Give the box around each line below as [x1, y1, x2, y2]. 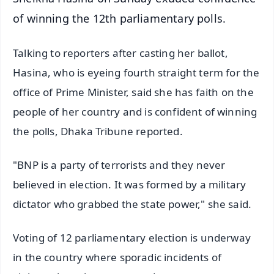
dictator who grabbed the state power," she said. [13, 197, 252, 212]
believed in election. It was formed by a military [13, 177, 246, 192]
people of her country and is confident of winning [13, 105, 257, 119]
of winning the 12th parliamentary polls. [13, 10, 226, 26]
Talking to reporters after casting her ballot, [13, 46, 228, 61]
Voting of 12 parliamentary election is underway [13, 231, 251, 245]
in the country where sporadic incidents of [13, 250, 222, 265]
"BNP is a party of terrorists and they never [13, 158, 226, 172]
